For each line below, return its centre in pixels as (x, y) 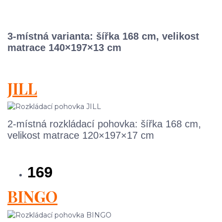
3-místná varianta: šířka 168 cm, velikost (103, 36)
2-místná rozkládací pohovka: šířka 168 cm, (104, 124)
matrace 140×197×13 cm (64, 47)
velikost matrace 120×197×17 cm (81, 136)
